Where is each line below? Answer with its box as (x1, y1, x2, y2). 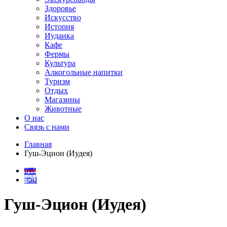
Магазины (45, 95, 80, 104)
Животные (45, 104, 82, 113)
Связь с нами (24, 123, 69, 131)
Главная (24, 140, 52, 148)
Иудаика (45, 31, 74, 40)
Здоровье (45, 4, 76, 13)
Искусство (45, 13, 81, 22)
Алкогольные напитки (45, 68, 123, 77)
